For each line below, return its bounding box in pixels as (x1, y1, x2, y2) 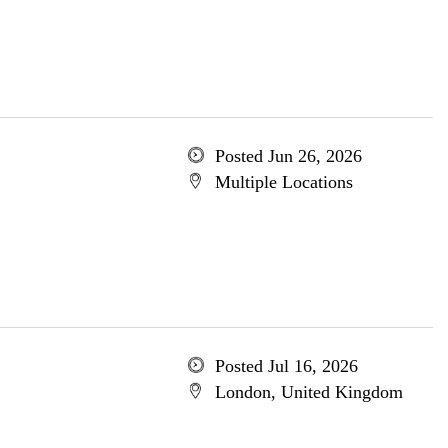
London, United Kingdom (214, 382, 403, 402)
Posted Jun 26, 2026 (214, 146, 362, 166)
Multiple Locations (214, 172, 353, 192)
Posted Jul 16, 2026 (214, 356, 358, 376)
